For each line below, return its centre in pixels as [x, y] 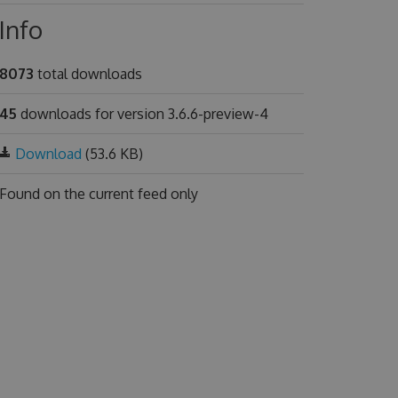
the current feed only [131, 194]
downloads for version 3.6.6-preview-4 [142, 114]
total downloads [88, 74]
